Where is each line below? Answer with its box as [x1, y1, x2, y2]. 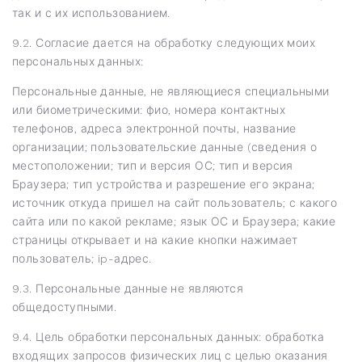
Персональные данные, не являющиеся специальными [12, 84, 330, 98]
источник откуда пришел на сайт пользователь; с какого [12, 196, 338, 209]
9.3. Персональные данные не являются [12, 281, 244, 295]
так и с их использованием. [12, 6, 170, 19]
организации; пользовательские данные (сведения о [12, 140, 318, 154]
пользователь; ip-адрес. [12, 251, 152, 265]
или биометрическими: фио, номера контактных [12, 103, 286, 116]
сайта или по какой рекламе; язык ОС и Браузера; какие [12, 214, 336, 228]
